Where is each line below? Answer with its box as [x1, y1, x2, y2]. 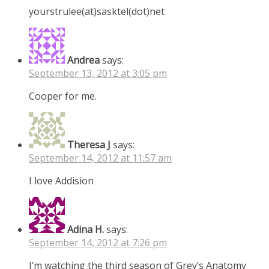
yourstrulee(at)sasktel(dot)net [29, 4, 165, 18]
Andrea [67, 53, 100, 67]
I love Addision [29, 174, 94, 187]
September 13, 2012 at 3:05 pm [29, 66, 167, 80]
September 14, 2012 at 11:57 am [29, 151, 172, 165]
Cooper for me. [29, 89, 97, 103]
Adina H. [67, 222, 104, 236]
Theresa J [67, 138, 110, 151]
